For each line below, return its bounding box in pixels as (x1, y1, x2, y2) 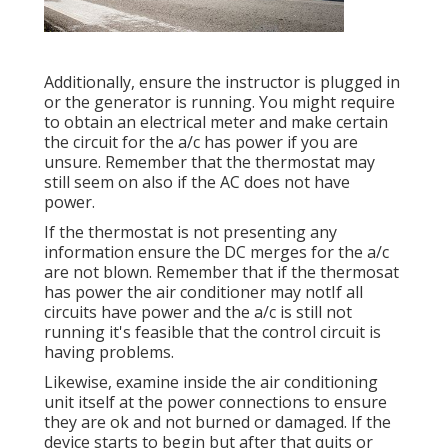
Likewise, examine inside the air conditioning (44, 371, 378, 394)
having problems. (44, 341, 174, 364)
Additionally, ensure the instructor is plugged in (44, 71, 400, 94)
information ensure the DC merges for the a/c (44, 241, 389, 264)
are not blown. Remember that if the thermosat (44, 261, 399, 284)
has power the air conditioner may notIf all (44, 281, 363, 304)
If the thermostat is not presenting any (44, 221, 337, 244)
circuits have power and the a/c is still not (44, 301, 352, 324)
